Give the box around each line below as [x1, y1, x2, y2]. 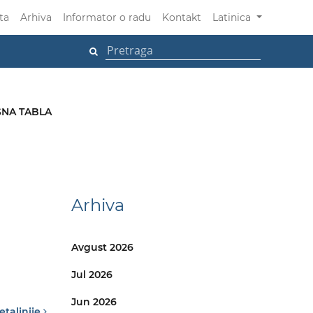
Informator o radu [63, 11, 152, 24]
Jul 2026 [71, 268, 112, 282]
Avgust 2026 [71, 241, 133, 254]
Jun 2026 [71, 296, 117, 309]
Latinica [212, 11, 254, 24]
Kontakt [162, 11, 202, 24]
